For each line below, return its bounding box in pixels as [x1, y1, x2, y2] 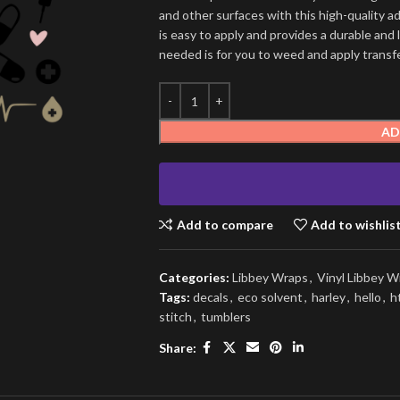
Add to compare [176, 216, 273, 232]
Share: [158, 339, 196, 355]
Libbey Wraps [231, 270, 308, 286]
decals [192, 289, 229, 305]
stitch [158, 309, 192, 325]
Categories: [158, 270, 229, 286]
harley [311, 289, 346, 305]
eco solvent [237, 289, 303, 305]
